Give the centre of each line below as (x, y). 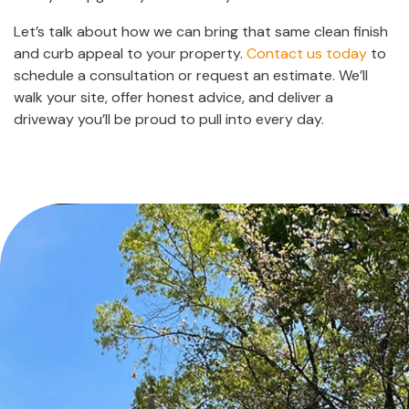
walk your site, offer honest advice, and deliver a (173, 97)
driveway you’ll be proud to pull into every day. (169, 119)
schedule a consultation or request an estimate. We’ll (191, 75)
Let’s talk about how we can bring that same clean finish (201, 31)
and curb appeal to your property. (130, 53)
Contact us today (307, 53)
